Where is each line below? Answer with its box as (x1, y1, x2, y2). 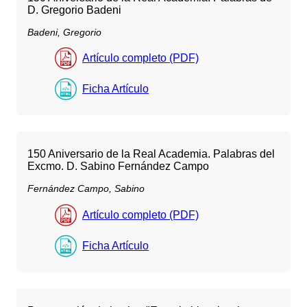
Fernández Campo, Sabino (27, 183, 145, 195)
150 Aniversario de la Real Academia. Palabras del (27, 148, 275, 160)
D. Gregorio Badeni (27, 3, 121, 16)
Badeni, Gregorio (27, 27, 101, 38)
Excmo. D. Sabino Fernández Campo (27, 160, 209, 173)
